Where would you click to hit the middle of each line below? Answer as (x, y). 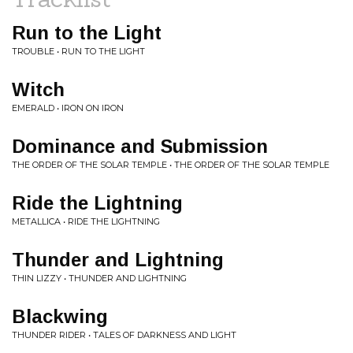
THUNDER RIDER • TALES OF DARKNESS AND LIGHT (124, 335)
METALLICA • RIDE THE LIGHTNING (86, 221)
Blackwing (60, 316)
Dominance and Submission (140, 146)
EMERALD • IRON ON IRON (68, 108)
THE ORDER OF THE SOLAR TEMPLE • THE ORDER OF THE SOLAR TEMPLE (171, 165)
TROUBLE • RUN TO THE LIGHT (78, 51)
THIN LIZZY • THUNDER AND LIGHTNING (99, 278)
